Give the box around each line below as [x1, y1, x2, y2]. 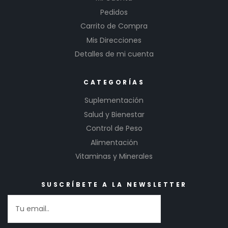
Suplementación [84, 95, 144, 106]
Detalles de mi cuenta [74, 49, 154, 60]
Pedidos [100, 7, 128, 17]
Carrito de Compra [80, 21, 148, 32]
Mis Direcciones [87, 35, 141, 45]
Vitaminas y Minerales [75, 151, 153, 162]
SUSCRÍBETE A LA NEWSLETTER [41, 180, 187, 189]
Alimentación [90, 137, 138, 148]
